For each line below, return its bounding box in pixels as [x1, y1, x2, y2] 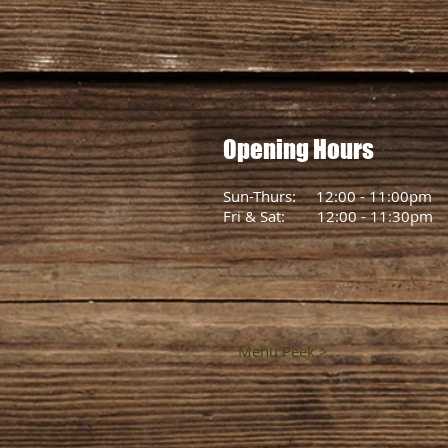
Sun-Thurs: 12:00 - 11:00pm [223, 185, 432, 206]
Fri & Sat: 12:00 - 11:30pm [223, 205, 433, 226]
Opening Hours [223, 133, 374, 164]
